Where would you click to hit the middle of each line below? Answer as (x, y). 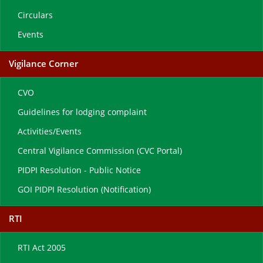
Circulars (35, 15)
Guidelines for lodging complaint (82, 112)
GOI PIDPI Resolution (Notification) (84, 190)
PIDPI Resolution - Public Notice (79, 170)
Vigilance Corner (43, 63)
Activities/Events (50, 131)
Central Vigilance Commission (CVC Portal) (100, 151)
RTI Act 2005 (42, 248)
